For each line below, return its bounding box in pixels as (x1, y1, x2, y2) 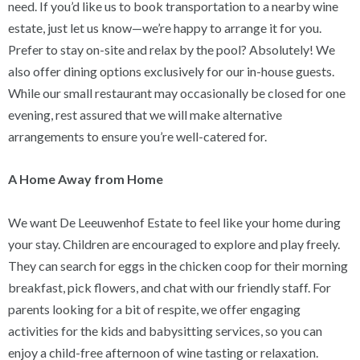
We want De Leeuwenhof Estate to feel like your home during (8, 214, 342, 230)
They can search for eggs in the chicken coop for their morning (8, 257, 349, 273)
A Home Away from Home (8, 171, 164, 187)
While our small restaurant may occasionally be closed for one (8, 85, 346, 101)
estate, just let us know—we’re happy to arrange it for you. (8, 20, 322, 36)
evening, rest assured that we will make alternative (8, 107, 283, 123)
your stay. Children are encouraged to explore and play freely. (8, 235, 341, 252)
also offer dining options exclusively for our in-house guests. (8, 63, 335, 80)
